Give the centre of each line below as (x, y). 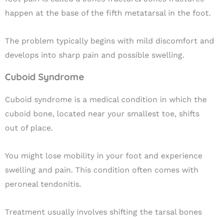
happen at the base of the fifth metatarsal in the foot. (109, 13)
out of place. (30, 128)
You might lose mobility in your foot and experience (104, 156)
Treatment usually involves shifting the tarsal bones (103, 212)
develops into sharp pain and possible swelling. (96, 55)
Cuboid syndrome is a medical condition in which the (106, 100)
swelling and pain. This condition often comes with (102, 170)
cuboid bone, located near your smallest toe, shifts (102, 114)
